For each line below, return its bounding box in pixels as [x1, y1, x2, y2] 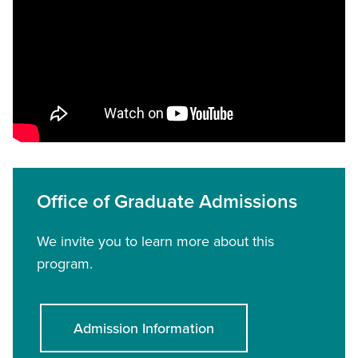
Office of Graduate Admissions [37, 187, 297, 216]
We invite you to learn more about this [37, 231, 274, 253]
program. [37, 253, 93, 275]
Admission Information [74, 318, 214, 339]
